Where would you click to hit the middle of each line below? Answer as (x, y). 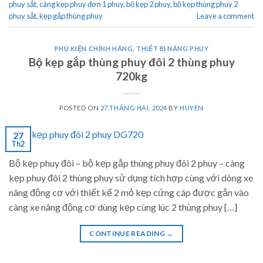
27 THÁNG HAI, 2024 (134, 107)
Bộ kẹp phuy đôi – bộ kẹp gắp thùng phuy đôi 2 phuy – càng (127, 163)
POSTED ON (80, 107)
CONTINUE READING (128, 234)
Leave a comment (225, 16)
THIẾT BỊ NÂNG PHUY (173, 48)
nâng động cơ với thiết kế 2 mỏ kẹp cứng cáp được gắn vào (129, 193)
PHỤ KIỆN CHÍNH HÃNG (94, 48)
